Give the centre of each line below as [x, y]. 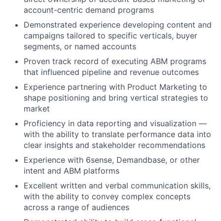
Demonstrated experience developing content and [118, 25]
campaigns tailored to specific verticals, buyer [110, 36]
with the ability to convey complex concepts [107, 197]
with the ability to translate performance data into [117, 134]
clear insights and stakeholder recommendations [114, 145]
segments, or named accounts [80, 47]
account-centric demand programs [89, 10]
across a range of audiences [76, 207]
